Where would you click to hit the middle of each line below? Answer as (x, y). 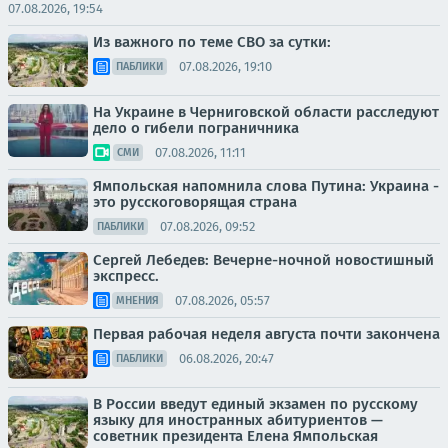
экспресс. (126, 276)
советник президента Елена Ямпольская (235, 436)
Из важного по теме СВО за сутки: (212, 42)
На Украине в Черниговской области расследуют (266, 112)
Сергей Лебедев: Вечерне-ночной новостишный (263, 260)
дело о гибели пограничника (196, 128)
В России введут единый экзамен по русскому (255, 404)
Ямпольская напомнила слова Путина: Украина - (266, 186)
